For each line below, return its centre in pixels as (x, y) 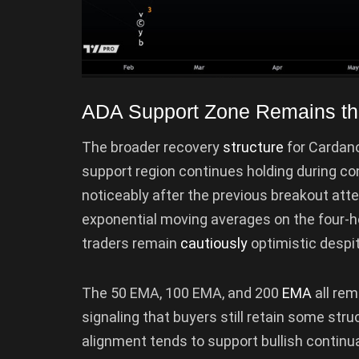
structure (253, 147)
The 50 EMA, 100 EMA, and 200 (182, 292)
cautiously (214, 244)
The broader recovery (152, 147)
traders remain (131, 244)
